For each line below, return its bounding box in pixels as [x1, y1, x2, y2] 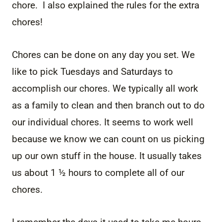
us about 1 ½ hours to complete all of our [12, 166, 184, 178]
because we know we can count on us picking [12, 133, 205, 145]
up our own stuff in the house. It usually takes [12, 150, 202, 162]
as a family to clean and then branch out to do [12, 99, 205, 111]
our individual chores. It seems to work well [12, 116, 193, 128]
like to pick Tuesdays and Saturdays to [12, 65, 173, 77]
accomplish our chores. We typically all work [12, 82, 198, 94]
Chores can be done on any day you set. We [12, 49, 195, 60]
